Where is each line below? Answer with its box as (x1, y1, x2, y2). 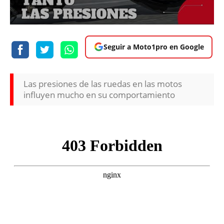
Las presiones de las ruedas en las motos (23, 77, 182, 89)
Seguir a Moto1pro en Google (103, 41, 204, 51)
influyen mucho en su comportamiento (23, 88, 175, 100)
